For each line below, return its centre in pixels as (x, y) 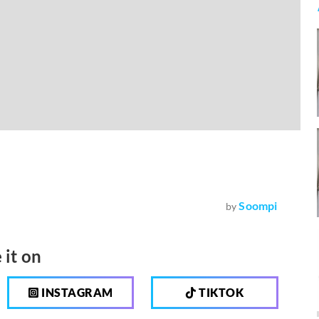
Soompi (258, 205)
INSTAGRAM (76, 292)
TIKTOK (220, 292)
